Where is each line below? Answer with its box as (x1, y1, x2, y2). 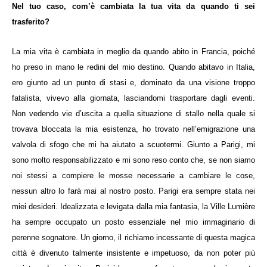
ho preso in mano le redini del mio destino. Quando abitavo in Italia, (12, 63, 255, 72)
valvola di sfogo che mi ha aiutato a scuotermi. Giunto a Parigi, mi (12, 140, 255, 150)
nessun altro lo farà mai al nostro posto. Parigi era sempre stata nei (12, 187, 255, 196)
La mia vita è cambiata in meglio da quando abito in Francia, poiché (12, 47, 255, 57)
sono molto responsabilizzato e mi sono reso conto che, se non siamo (12, 156, 255, 165)
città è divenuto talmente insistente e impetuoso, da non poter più (12, 249, 255, 258)
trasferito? (12, 17, 49, 27)
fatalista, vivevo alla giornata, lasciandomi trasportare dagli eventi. (12, 94, 255, 103)
